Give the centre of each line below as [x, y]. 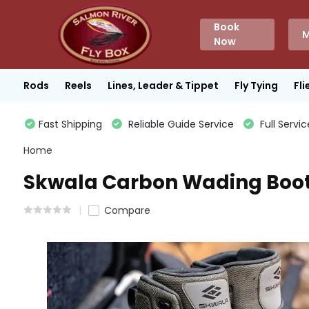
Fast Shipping [70, 124]
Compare [127, 210]
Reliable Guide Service [179, 124]
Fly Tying [256, 85]
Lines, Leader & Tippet [163, 85]
